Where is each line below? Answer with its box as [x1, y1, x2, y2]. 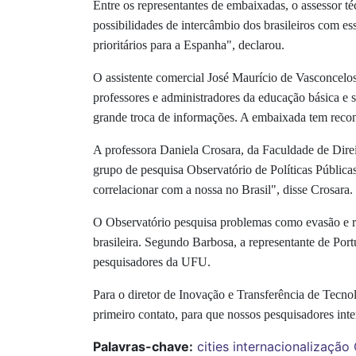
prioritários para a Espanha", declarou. [93, 38, 284, 52]
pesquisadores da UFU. [93, 255, 211, 269]
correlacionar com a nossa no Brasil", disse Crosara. [93, 183, 353, 197]
